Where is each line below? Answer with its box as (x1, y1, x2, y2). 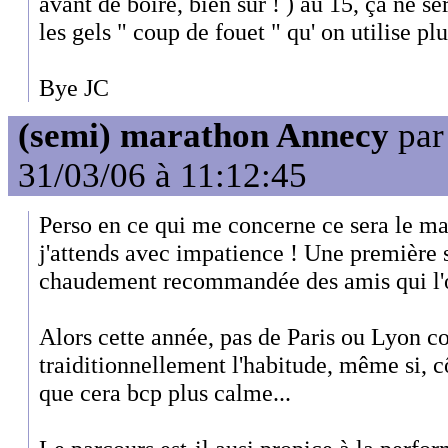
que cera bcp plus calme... (39, 378, 291, 406)
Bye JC (39, 73, 109, 101)
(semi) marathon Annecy (18, 116, 389, 156)
